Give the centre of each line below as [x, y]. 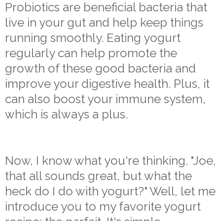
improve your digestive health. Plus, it [107, 83]
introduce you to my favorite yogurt [103, 206]
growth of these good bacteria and [100, 68]
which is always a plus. [66, 114]
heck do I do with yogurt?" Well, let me [110, 191]
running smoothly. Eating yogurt [93, 37]
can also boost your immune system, [105, 99]
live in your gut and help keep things [104, 22]
